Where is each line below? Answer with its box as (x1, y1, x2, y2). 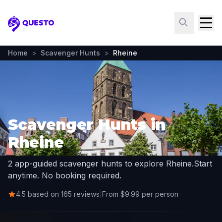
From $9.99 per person (102, 190, 178, 198)
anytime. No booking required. (8, 170, 121, 180)
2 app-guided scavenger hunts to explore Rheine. (8, 159, 194, 168)
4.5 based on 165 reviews (16, 190, 100, 198)
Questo (7, 23, 38, 34)
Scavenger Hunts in (8, 115, 166, 134)
